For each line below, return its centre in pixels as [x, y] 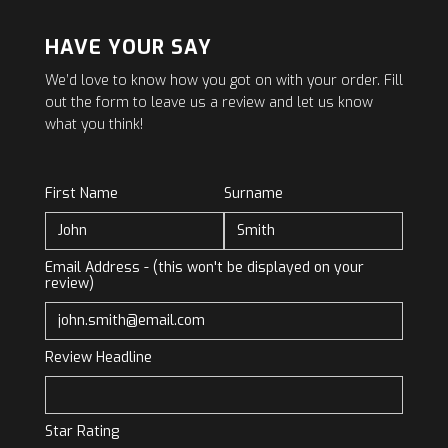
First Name [81, 193]
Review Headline [98, 357]
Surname [253, 193]
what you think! [93, 124]
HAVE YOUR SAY [128, 47]
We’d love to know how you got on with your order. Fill [223, 80]
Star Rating [81, 431]
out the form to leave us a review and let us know [208, 102]
